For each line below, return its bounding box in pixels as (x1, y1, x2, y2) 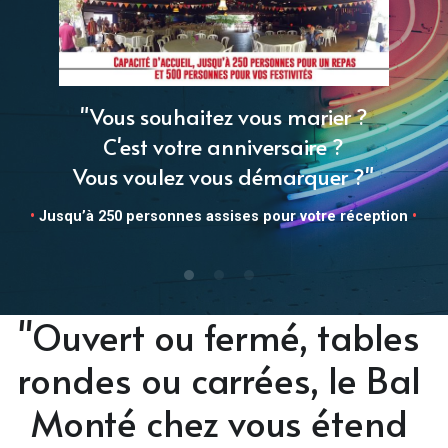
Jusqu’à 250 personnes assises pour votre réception (35, 208, 413, 226)
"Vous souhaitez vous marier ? (79, 101, 368, 132)
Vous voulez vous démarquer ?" (73, 161, 375, 192)
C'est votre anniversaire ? (103, 131, 345, 162)
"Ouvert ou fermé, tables (18, 311, 421, 361)
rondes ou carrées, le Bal (17, 354, 421, 404)
